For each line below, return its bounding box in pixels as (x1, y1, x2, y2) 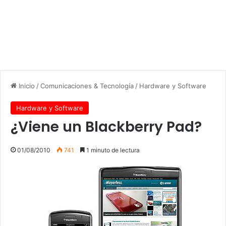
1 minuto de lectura (85, 146, 140, 154)
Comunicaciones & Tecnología (40, 81, 134, 90)
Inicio (17, 81, 35, 90)
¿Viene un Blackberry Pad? (11, 117, 202, 137)
